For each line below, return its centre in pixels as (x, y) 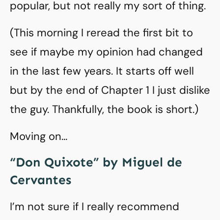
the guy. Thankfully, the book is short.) (104, 109)
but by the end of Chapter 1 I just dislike (110, 90)
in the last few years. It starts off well (102, 71)
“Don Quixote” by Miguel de (96, 162)
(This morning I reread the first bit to (101, 33)
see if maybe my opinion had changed (106, 52)
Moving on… (39, 136)
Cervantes (41, 180)
